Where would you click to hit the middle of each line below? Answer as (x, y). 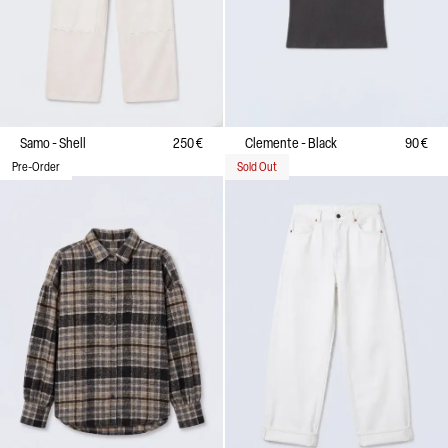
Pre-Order (36, 166)
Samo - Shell (53, 142)
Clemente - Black (291, 142)
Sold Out (257, 166)
